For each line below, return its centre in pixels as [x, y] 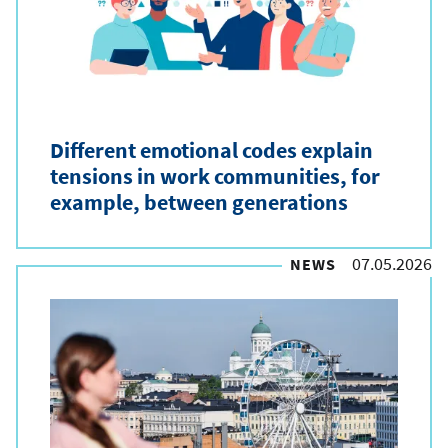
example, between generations [199, 201]
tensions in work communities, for [215, 175]
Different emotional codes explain [211, 149]
